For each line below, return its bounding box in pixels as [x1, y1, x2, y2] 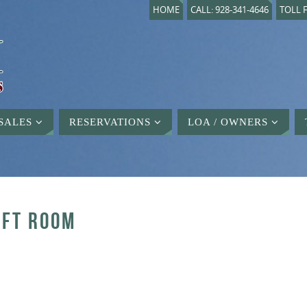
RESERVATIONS [69, 116, 151, 127]
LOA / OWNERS [188, 116, 268, 127]
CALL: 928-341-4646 [191, 4, 269, 16]
